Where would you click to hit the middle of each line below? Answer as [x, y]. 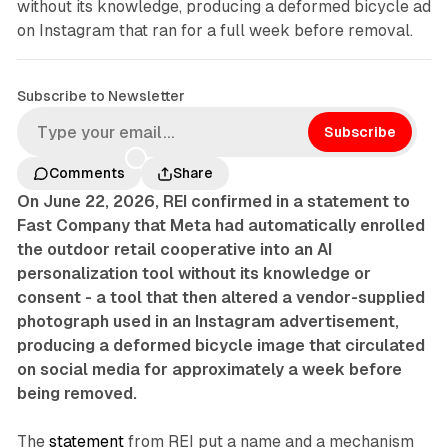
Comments [86, 173]
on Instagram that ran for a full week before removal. [214, 31]
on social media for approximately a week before [209, 370]
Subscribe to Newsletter [100, 96]
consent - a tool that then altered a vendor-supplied [220, 298]
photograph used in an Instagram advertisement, [207, 322]
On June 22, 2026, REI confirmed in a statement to [213, 202]
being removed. [76, 394]
